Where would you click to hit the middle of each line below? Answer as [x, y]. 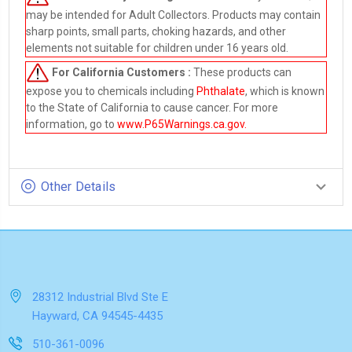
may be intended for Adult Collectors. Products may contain [173, 15]
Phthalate [221, 92]
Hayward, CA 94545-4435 [97, 316]
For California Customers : [123, 72]
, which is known [285, 92]
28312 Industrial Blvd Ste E [100, 297]
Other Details [79, 187]
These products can [242, 72]
